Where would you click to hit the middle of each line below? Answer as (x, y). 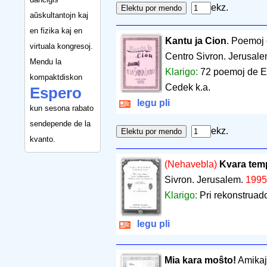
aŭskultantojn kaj (59, 15)
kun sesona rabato (62, 108)
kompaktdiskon (56, 77)
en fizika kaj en (56, 30)
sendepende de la (60, 123)
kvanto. (43, 139)
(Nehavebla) (190, 164)
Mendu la (46, 61)
